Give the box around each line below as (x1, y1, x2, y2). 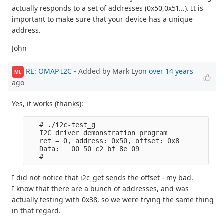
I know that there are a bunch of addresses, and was (12, 184, 189, 194)
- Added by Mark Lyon (72, 66, 149, 76)
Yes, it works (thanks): (12, 99, 83, 109)
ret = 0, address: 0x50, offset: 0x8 (27, 137, 180, 145)
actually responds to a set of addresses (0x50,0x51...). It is (12, 3, 203, 13)
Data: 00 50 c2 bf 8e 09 (27, 145, 140, 153)
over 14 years (149, 66, 193, 76)
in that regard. (12, 206, 61, 216)
